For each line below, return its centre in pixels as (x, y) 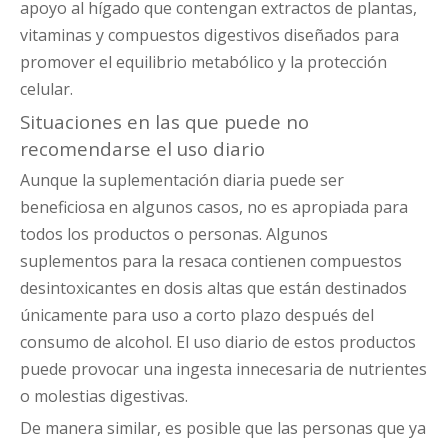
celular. (46, 89)
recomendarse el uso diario (142, 149)
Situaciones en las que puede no (164, 122)
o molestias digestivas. (104, 396)
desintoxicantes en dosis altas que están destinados (213, 288)
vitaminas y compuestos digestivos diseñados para (209, 35)
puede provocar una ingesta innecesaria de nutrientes (223, 369)
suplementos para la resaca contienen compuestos (211, 261)
